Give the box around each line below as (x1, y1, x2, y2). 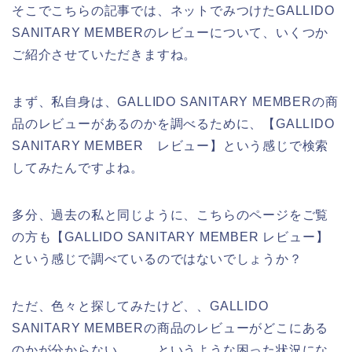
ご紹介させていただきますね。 (12, 48, 197, 62)
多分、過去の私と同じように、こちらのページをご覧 (12, 208, 329, 222)
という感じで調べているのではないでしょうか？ (12, 252, 302, 266)
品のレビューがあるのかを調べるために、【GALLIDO (12, 117, 335, 131)
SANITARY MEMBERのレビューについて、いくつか (12, 26, 329, 40)
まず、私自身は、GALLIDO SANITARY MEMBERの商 (12, 95, 339, 109)
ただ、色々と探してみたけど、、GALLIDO (12, 299, 269, 313)
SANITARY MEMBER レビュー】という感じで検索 (12, 139, 329, 153)
